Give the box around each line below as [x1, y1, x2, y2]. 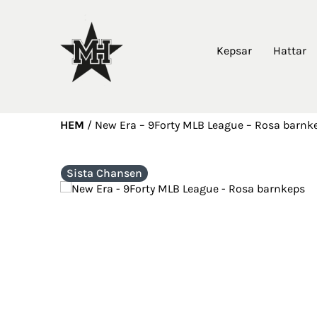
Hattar [273, 43, 306, 57]
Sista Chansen [66, 166, 142, 180]
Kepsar [217, 43, 252, 57]
